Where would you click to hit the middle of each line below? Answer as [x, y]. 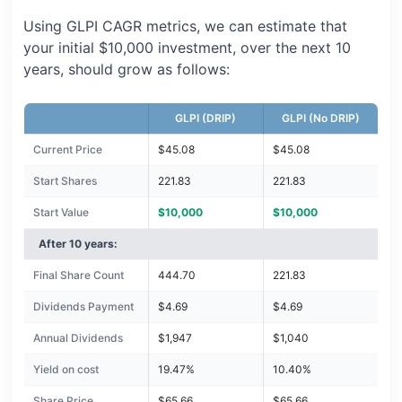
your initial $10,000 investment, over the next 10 [187, 48]
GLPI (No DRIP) [320, 118]
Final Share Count [78, 275]
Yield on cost [66, 370]
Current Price [67, 150]
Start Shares [65, 181]
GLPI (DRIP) [206, 118]
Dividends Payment [83, 307]
